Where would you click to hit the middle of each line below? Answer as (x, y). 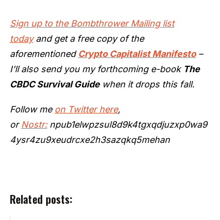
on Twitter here (86, 109)
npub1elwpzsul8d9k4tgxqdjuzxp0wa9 (127, 124)
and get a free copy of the (89, 38)
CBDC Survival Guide (55, 84)
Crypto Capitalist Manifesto (137, 54)
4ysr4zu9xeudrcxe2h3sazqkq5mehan (90, 139)
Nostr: (34, 124)
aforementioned (44, 54)
